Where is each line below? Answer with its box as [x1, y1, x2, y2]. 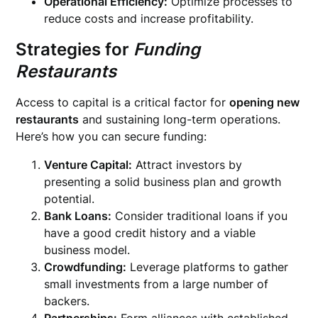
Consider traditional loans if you [111, 209, 288, 223]
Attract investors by [132, 158, 243, 172]
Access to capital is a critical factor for [16, 95, 230, 109]
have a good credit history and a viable [44, 226, 256, 240]
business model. [44, 243, 131, 257]
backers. [44, 294, 90, 308]
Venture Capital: [44, 158, 133, 172]
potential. [44, 192, 95, 206]
